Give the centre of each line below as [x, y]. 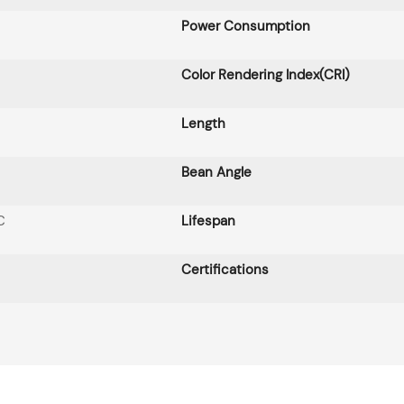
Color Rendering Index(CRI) [265, 75]
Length [203, 124]
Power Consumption [245, 27]
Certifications [225, 270]
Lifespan [208, 221]
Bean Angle [216, 173]
